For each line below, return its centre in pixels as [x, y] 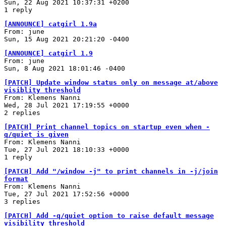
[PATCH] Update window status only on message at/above [111, 82]
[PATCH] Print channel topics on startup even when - [107, 127]
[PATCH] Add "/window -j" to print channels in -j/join [111, 171]
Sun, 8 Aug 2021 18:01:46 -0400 [65, 68]
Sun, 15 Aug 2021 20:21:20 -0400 [67, 39]
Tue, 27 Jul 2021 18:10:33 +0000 [67, 149]
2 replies [22, 112]
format [16, 179]
